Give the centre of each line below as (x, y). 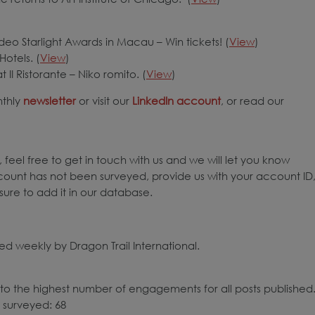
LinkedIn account (176, 100)
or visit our (104, 100)
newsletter (50, 100)
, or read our (252, 100)
